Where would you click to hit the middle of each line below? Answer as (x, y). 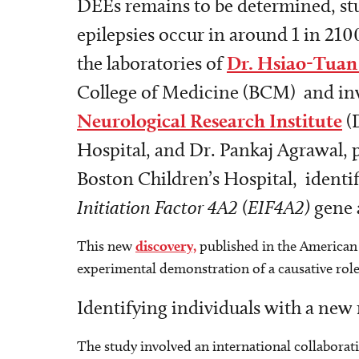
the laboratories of (152, 63)
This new (106, 246)
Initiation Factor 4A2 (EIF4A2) (194, 207)
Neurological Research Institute (210, 121)
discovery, (166, 246)
